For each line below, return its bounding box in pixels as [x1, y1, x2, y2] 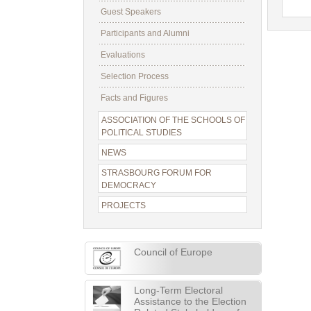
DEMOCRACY [101, 180, 156, 190]
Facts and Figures [101, 93, 168, 103]
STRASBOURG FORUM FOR [101, 168, 212, 178]
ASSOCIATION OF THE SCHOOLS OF [101, 115, 245, 125]
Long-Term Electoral [134, 285, 223, 296]
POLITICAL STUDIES [101, 128, 182, 137]
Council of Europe [134, 246, 212, 258]
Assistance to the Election [134, 296, 246, 307]
